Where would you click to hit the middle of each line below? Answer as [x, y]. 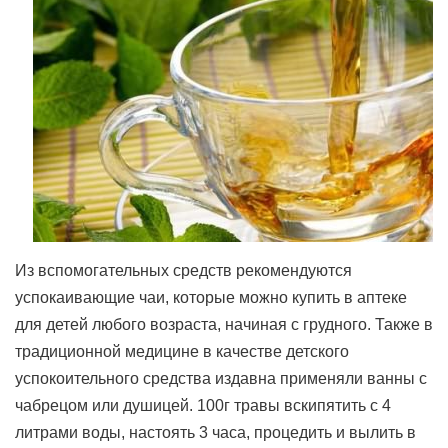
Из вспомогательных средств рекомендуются [183, 270]
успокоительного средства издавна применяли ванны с [221, 378]
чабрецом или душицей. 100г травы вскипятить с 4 [203, 405]
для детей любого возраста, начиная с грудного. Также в [224, 324]
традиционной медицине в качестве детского [182, 351]
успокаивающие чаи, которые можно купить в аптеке [211, 297]
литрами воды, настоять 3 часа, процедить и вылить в [215, 432]
